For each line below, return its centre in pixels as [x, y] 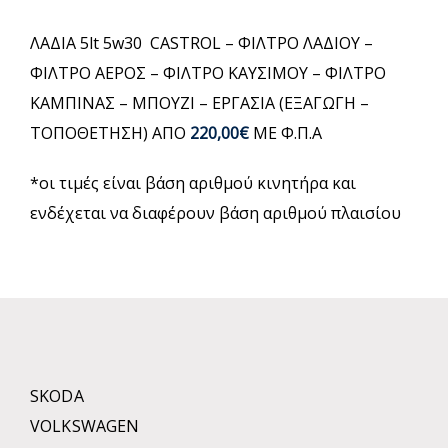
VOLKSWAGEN [85, 426]
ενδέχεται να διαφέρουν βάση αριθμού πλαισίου [215, 213]
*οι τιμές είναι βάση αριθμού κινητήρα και [193, 183]
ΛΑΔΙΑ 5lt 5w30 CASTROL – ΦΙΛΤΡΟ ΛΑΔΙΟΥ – [201, 43]
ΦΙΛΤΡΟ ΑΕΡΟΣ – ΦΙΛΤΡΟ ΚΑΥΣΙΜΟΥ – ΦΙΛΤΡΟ [208, 73]
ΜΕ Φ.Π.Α [287, 133]
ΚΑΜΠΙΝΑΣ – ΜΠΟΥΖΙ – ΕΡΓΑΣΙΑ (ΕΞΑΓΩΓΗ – [199, 103]
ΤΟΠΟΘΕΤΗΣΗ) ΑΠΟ [110, 133]
